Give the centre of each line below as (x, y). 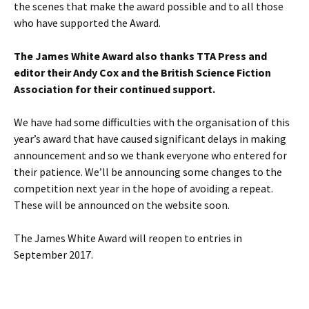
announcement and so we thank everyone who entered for (150, 155)
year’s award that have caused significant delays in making (150, 139)
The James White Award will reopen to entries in (128, 238)
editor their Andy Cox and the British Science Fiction (142, 72)
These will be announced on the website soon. (122, 205)
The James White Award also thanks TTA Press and (140, 56)
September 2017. (53, 255)
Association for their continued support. (114, 89)
